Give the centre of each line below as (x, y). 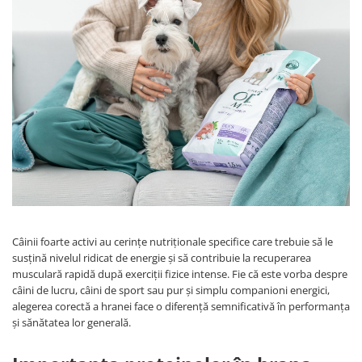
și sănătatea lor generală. (73, 322)
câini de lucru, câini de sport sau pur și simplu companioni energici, (171, 290)
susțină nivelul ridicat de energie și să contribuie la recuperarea (162, 258)
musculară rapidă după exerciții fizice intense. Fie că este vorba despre (180, 274)
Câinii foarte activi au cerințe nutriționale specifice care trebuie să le (173, 242)
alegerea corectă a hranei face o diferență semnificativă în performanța (181, 306)
